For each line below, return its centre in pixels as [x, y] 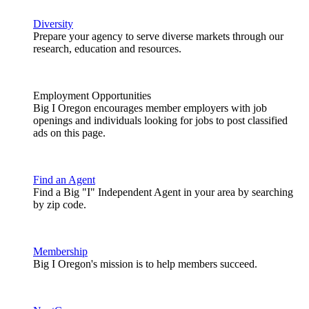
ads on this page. [71, 133]
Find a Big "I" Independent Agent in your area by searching [163, 192]
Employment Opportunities [92, 96]
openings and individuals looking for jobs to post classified [160, 120]
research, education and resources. [107, 49]
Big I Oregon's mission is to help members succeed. [145, 264]
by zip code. [60, 205]
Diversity [53, 24]
